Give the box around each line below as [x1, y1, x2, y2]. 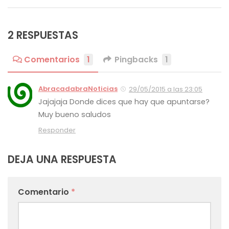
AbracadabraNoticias [38, 84, 118, 94]
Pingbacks [114, 54, 158, 66]
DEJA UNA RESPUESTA [8, 152, 117, 167]
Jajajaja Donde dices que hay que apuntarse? [38, 97, 210, 107]
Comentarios [24, 54, 80, 66]
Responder [38, 125, 76, 135]
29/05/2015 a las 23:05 [129, 84, 202, 95]
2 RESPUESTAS [8, 28, 78, 42]
